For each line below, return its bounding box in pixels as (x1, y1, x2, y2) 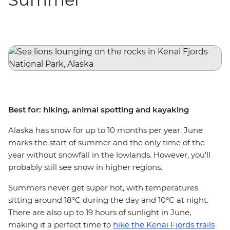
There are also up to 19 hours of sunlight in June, (8, 207, 191, 217)
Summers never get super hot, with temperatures (8, 183, 198, 193)
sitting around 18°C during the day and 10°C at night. (8, 195, 208, 205)
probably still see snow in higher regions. (8, 162, 162, 172)
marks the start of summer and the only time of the (8, 138, 205, 147)
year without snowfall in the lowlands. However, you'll (8, 150, 210, 160)
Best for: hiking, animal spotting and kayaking (8, 105, 189, 114)
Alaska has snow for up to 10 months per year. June (8, 125, 203, 135)
